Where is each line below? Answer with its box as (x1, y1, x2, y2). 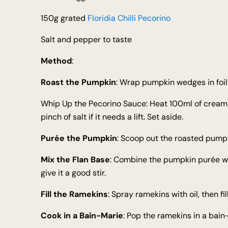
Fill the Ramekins (41, 189, 108, 199)
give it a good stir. (41, 167, 106, 178)
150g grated (41, 13, 88, 23)
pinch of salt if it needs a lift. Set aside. (41, 111, 183, 122)
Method (41, 55, 72, 66)
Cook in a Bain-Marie (41, 210, 123, 221)
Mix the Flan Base (41, 154, 110, 165)
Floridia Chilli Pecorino (88, 13, 170, 23)
